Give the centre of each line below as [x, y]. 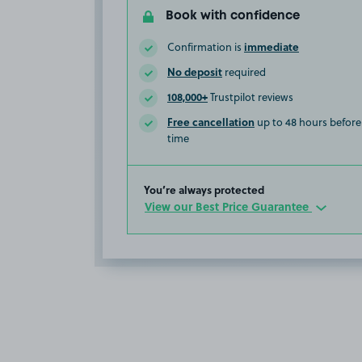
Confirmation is [206, 47]
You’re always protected [204, 189]
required [244, 72]
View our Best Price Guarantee [228, 206]
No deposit [195, 72]
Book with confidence [233, 16]
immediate [271, 46]
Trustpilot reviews [250, 97]
